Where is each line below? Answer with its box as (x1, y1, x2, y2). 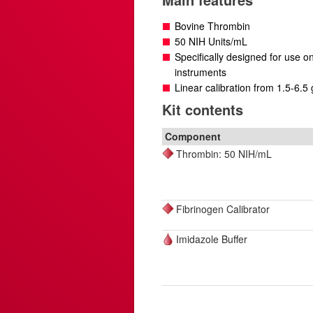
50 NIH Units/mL (175, 34, 247, 48)
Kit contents (162, 99, 243, 119)
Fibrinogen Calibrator (176, 202, 270, 216)
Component (164, 129, 221, 143)
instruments (175, 65, 226, 79)
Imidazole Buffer (176, 232, 247, 246)
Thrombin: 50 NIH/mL (176, 147, 272, 161)
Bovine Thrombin (175, 19, 250, 33)
